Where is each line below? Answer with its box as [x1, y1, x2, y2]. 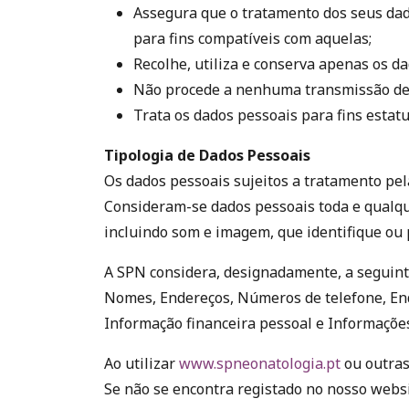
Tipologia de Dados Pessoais [104, 145, 310, 165]
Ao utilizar [104, 353, 179, 373]
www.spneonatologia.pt [179, 353, 341, 373]
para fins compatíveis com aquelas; [133, 28, 372, 48]
